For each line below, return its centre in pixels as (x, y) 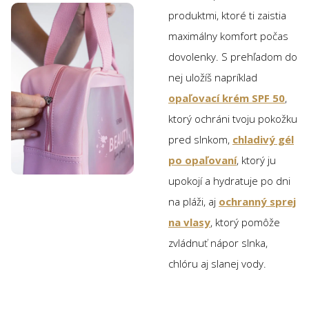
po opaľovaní (202, 160)
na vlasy (189, 222)
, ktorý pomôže (245, 222)
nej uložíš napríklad (213, 78)
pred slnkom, (200, 140)
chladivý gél (263, 140)
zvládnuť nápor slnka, (218, 243)
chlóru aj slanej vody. (217, 264)
